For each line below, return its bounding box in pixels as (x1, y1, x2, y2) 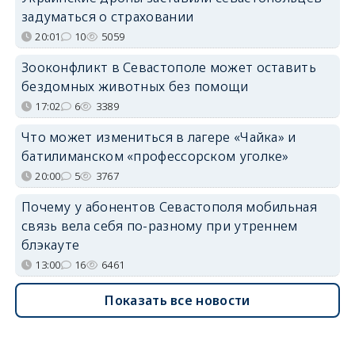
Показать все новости (105, 292, 250, 309)
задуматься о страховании (21, 8, 194, 25)
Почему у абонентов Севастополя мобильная (21, 198, 317, 216)
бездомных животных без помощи (21, 78, 249, 95)
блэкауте (21, 236, 80, 254)
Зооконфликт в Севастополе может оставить (21, 59, 316, 76)
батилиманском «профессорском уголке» (21, 147, 289, 165)
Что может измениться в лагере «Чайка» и (21, 128, 296, 146)
